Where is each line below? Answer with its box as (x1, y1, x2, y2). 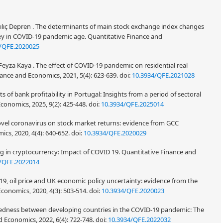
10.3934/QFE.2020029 (84, 128, 146, 137)
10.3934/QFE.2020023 (102, 186, 164, 195)
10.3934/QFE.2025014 (101, 100, 164, 109)
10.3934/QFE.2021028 (132, 71, 195, 80)
